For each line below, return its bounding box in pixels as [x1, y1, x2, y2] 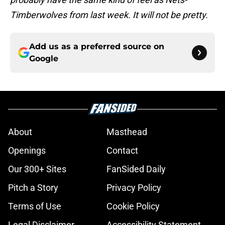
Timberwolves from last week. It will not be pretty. [10, 10, 210, 21]
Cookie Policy [106, 201, 160, 212]
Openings [8, 145, 46, 156]
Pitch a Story [8, 182, 58, 193]
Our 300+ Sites [8, 164, 66, 175]
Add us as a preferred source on [29, 42, 164, 52]
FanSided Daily [106, 164, 166, 175]
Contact [106, 145, 138, 156]
